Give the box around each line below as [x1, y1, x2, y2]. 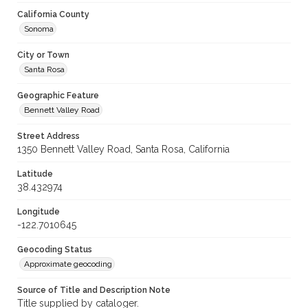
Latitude [17, 169, 53, 179]
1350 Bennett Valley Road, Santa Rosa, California [17, 144, 230, 155]
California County [17, 10, 89, 20]
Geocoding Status [17, 245, 92, 255]
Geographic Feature [17, 91, 99, 101]
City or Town [17, 50, 69, 60]
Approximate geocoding [24, 259, 112, 269]
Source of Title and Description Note [17, 285, 170, 296]
